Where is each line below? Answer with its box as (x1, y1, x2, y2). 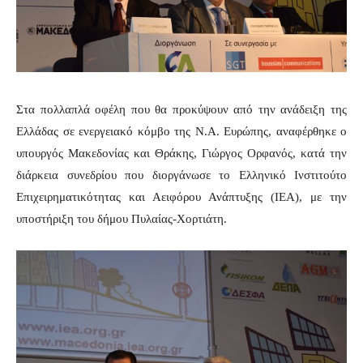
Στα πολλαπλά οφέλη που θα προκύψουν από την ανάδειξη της (16, 103, 347, 117)
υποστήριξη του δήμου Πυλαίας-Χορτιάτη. (16, 212, 227, 226)
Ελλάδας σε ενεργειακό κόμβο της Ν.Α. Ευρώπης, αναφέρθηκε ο (16, 125, 347, 139)
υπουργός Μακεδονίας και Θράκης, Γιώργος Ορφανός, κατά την (16, 147, 347, 160)
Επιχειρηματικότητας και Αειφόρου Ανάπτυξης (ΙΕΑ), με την (16, 190, 347, 204)
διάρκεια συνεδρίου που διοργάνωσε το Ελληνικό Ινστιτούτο (16, 169, 347, 182)
